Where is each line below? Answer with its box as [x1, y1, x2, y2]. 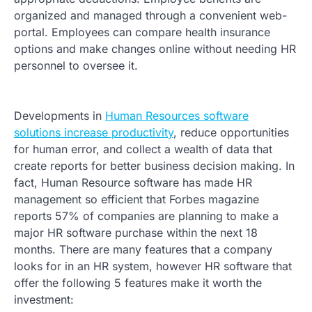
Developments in [14, 108, 105, 123]
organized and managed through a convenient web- [14, 8, 287, 22]
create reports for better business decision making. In [14, 158, 295, 173]
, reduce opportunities [173, 125, 289, 139]
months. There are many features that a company [14, 242, 272, 256]
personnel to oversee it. [14, 58, 138, 72]
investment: [14, 292, 74, 306]
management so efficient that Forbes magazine [14, 192, 259, 206]
